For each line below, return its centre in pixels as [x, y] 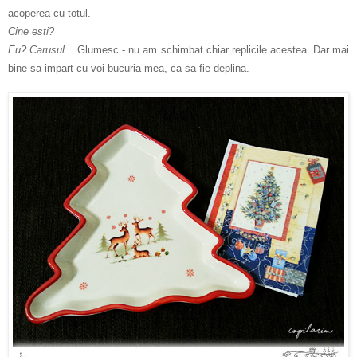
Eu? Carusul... [43, 49]
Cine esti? [31, 31]
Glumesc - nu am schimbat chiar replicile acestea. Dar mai [214, 49]
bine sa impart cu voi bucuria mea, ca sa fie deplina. [129, 68]
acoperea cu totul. [51, 13]
